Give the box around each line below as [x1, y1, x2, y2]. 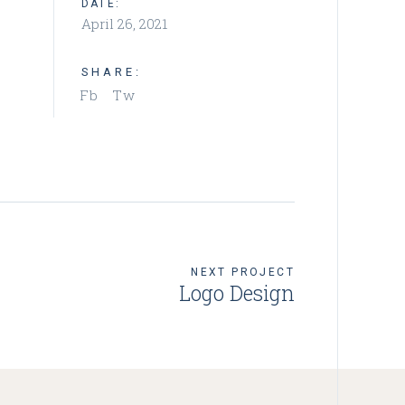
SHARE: [80, 65, 142, 79]
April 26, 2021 [80, 14, 167, 33]
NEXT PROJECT [191, 266, 295, 278]
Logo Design [179, 279, 295, 306]
